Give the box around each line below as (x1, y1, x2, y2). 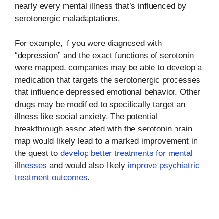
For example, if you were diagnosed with (15, 38, 162, 48)
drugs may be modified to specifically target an (15, 99, 185, 109)
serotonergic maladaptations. (15, 14, 120, 23)
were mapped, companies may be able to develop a (15, 63, 202, 72)
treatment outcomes (15, 173, 88, 182)
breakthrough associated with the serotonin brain (15, 124, 192, 133)
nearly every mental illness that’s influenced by (15, 1, 186, 11)
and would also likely (47, 160, 128, 170)
